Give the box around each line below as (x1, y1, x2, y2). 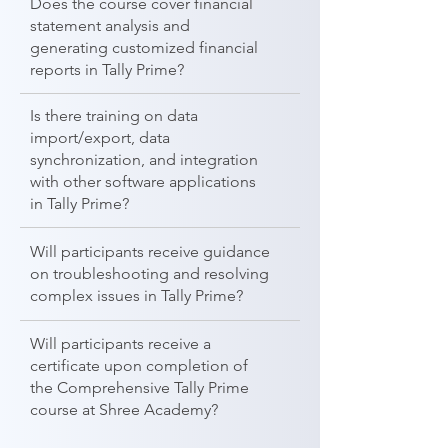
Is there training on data (30, 106, 198, 125)
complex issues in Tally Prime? (30, 286, 243, 305)
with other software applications (30, 172, 256, 191)
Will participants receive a (30, 334, 211, 353)
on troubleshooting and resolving (30, 264, 269, 283)
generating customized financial (30, 38, 258, 57)
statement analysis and (30, 16, 190, 35)
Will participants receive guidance (30, 242, 270, 261)
